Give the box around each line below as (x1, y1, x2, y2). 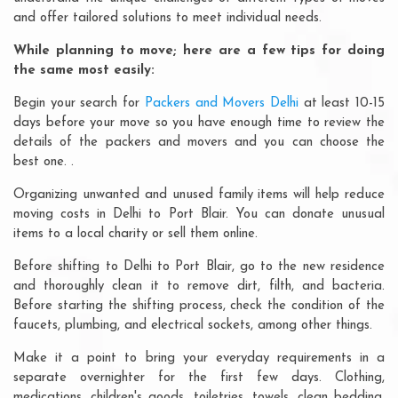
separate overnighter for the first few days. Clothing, (13, 370, 385, 385)
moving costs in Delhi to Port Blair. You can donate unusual (13, 207, 385, 221)
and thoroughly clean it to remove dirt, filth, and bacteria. (13, 279, 385, 293)
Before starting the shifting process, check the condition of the (13, 298, 385, 313)
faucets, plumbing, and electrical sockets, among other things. (13, 318, 372, 332)
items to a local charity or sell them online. (13, 227, 258, 241)
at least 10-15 (298, 96, 386, 110)
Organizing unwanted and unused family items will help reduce (13, 187, 385, 202)
